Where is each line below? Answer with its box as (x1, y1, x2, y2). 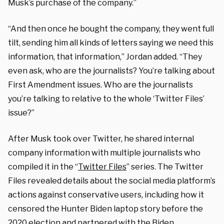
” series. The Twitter (126, 161, 203, 171)
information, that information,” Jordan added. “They (8, 51, 202, 61)
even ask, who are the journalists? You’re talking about (8, 65, 215, 75)
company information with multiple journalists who (8, 147, 200, 157)
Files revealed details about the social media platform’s (8, 175, 215, 185)
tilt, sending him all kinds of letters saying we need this (8, 37, 213, 47)
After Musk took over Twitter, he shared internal (8, 133, 194, 143)
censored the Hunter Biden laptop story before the (8, 203, 203, 213)
